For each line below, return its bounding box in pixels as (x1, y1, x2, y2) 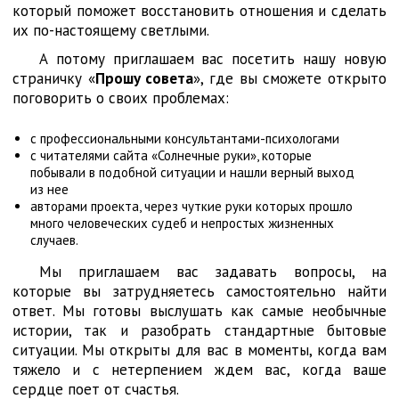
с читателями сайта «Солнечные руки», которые (30, 147, 312, 164)
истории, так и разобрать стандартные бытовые (12, 321, 387, 340)
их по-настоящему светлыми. (12, 20, 209, 40)
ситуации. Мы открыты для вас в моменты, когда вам (12, 340, 387, 360)
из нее (30, 181, 69, 198)
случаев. (30, 232, 78, 248)
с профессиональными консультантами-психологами (30, 130, 339, 147)
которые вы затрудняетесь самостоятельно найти (12, 281, 387, 301)
